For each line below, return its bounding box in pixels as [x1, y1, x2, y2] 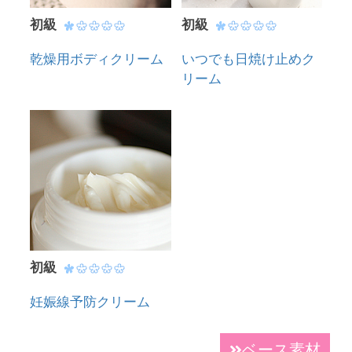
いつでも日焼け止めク [181, 51, 315, 68]
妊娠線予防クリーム [30, 294, 150, 310]
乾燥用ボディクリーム [30, 51, 163, 68]
